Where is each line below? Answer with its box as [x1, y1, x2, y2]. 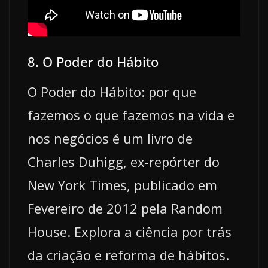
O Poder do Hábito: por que [28, 83, 196, 101]
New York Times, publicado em [28, 176, 217, 194]
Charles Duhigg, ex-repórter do [28, 153, 220, 171]
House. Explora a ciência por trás [28, 223, 232, 241]
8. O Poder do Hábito [28, 53, 159, 71]
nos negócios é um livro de [28, 129, 193, 148]
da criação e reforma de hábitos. [28, 246, 229, 264]
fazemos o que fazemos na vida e [28, 106, 234, 124]
